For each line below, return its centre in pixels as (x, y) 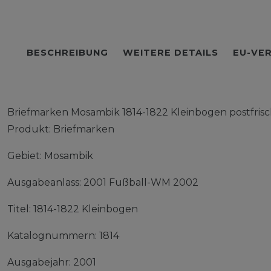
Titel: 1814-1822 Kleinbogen (73, 209)
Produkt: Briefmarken (61, 129)
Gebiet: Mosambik (50, 156)
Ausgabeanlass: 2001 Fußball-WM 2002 (103, 182)
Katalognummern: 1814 (63, 236)
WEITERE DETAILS (171, 53)
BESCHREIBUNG (67, 53)
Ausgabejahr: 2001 (52, 262)
